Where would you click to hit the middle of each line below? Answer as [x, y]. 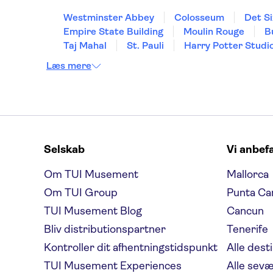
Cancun [245, 211]
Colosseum [199, 17]
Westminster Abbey [109, 17]
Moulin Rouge [214, 31]
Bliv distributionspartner [105, 229]
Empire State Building [113, 31]
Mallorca [248, 174]
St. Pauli [145, 45]
